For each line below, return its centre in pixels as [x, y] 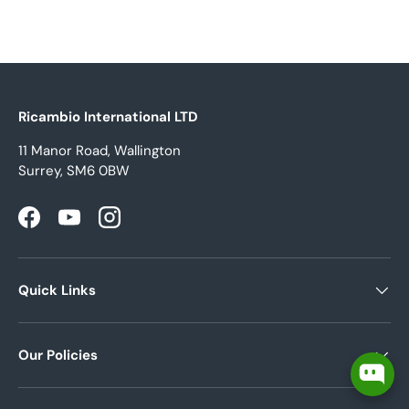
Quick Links [57, 291]
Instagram [140, 226]
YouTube [95, 226]
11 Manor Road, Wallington [100, 150]
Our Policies [58, 356]
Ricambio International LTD [108, 116]
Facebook [59, 226]
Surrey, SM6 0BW [74, 170]
